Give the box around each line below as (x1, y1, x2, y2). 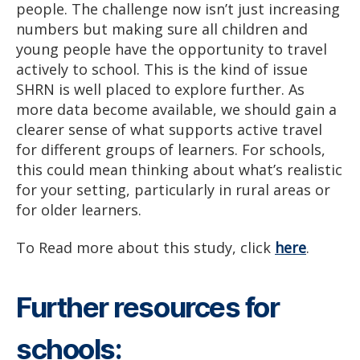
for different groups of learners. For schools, (16, 139, 325, 159)
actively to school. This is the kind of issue (16, 59, 308, 79)
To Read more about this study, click (16, 238, 275, 258)
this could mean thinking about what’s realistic (16, 159, 342, 179)
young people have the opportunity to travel (16, 39, 327, 59)
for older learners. (16, 199, 141, 219)
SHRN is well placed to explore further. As (16, 79, 305, 99)
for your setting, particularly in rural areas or (16, 179, 330, 199)
